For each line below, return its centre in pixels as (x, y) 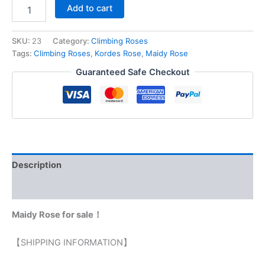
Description (37, 165)
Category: (72, 41)
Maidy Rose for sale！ (57, 215)
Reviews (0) (37, 188)
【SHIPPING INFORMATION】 (72, 243)
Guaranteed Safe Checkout (132, 72)
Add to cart (89, 9)
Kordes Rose (118, 54)
